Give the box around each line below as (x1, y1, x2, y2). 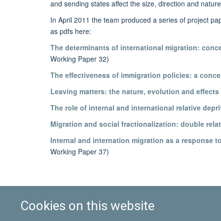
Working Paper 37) (50, 146, 109, 156)
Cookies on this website (20, 198, 155, 213)
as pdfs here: (50, 26, 91, 37)
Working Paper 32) (50, 54, 109, 64)
